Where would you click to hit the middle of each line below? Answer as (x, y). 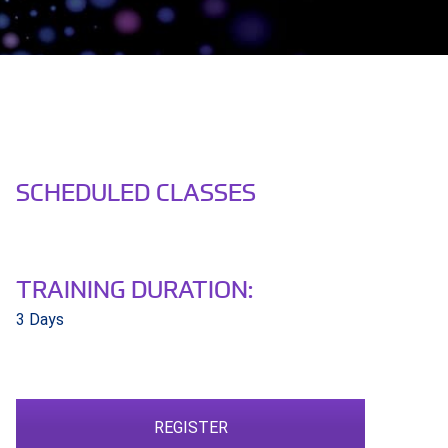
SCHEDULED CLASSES (135, 191)
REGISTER (190, 428)
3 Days (39, 320)
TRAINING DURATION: (134, 288)
